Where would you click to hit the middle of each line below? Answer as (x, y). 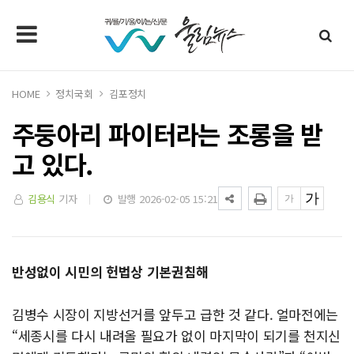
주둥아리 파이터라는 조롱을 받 (168, 134)
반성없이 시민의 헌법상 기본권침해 (110, 271)
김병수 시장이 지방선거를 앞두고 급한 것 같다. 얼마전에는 (175, 314)
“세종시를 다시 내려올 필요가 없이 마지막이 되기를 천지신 (177, 335)
